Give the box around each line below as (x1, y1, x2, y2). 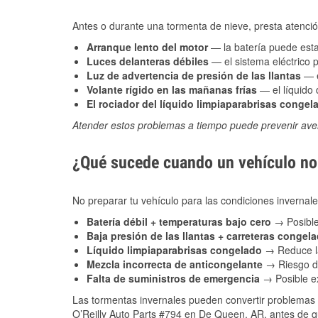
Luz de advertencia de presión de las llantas (87, 68, 301, 83)
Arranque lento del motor (87, 40, 208, 55)
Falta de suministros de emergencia (87, 271, 263, 286)
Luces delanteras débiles (87, 54, 209, 69)
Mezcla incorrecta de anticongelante (87, 257, 265, 272)
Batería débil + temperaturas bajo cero (87, 214, 274, 229)
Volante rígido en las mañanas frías (87, 82, 257, 97)
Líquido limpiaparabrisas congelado (87, 243, 265, 258)
